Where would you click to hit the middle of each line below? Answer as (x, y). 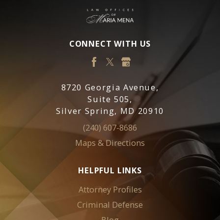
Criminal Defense (110, 204)
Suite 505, (110, 99)
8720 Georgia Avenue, (110, 87)
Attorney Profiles (110, 189)
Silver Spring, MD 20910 (110, 110)
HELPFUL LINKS (110, 170)
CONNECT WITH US (110, 43)
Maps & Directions (110, 143)
